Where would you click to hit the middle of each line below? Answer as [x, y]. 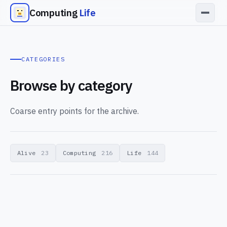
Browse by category [71, 85]
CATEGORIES [43, 59]
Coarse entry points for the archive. [74, 111]
